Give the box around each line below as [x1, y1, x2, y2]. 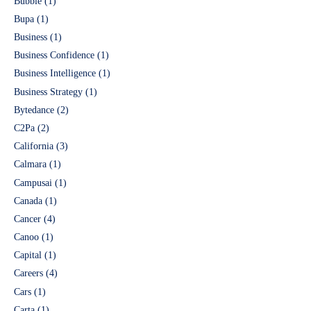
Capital [14, 250, 42, 261]
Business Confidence [14, 50, 94, 61]
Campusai [14, 177, 52, 188]
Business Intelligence [14, 68, 96, 79]
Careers [14, 268, 43, 279]
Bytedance [14, 104, 54, 115]
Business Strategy [14, 86, 83, 97]
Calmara [14, 159, 47, 170]
